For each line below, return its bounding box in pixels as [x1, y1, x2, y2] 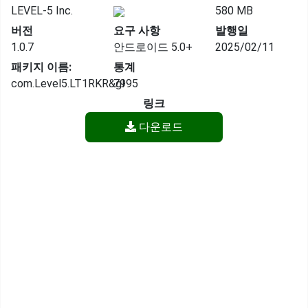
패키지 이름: [11, 60, 71, 74]
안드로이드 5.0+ [113, 41, 192, 54]
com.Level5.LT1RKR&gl [11, 77, 124, 90]
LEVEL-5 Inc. [11, 4, 73, 17]
